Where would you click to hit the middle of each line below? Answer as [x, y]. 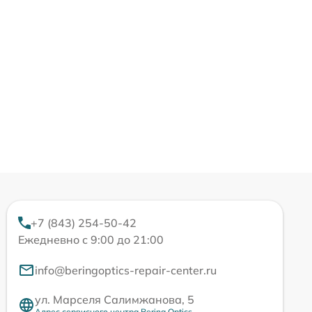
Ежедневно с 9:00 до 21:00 [91, 240]
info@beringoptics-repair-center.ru [126, 270]
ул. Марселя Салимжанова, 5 [115, 299]
